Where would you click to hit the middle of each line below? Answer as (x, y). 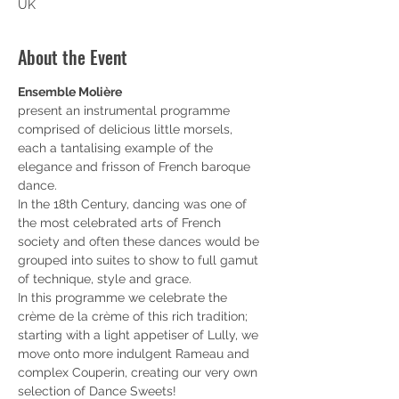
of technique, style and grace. (106, 279)
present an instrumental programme (126, 110)
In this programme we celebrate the (124, 297)
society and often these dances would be (140, 241)
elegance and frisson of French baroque (136, 167)
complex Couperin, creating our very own (139, 372)
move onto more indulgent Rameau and (135, 354)
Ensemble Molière (70, 92)
